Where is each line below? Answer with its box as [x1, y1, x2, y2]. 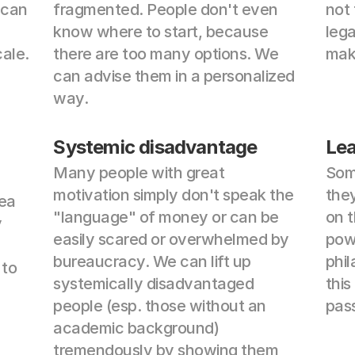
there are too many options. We [53, 44, 279, 63]
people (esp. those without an [53, 296, 266, 315]
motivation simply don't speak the [53, 185, 294, 204]
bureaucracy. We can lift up [53, 252, 251, 271]
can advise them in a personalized [53, 67, 295, 86]
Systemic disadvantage [53, 136, 258, 158]
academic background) [53, 319, 219, 338]
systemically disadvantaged [53, 274, 254, 293]
